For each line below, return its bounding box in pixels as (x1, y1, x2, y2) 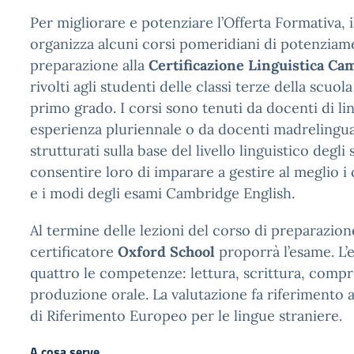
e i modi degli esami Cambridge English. (30, 184, 295, 202)
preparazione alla (30, 56, 149, 74)
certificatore (30, 243, 118, 261)
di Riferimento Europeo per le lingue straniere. (30, 307, 342, 325)
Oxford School (118, 243, 215, 261)
